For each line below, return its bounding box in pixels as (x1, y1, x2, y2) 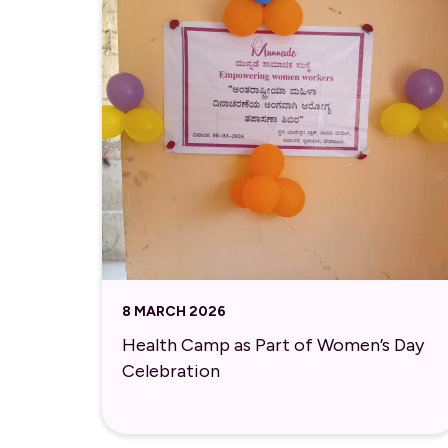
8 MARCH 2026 (122, 302, 226, 320)
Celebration (122, 360, 220, 383)
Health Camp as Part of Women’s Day (122, 334, 424, 357)
